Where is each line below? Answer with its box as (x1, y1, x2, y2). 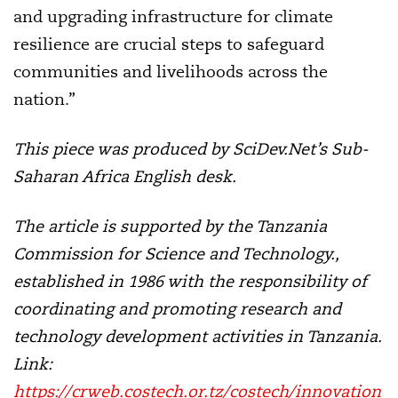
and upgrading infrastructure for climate (13, 5, 333, 27)
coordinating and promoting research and (13, 298, 341, 319)
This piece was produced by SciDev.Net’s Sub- (13, 138, 368, 159)
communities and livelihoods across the (13, 60, 328, 82)
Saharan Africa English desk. (13, 165, 236, 187)
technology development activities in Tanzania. (13, 325, 381, 346)
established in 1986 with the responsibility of (13, 270, 367, 291)
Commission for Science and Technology (13, 243, 330, 264)
